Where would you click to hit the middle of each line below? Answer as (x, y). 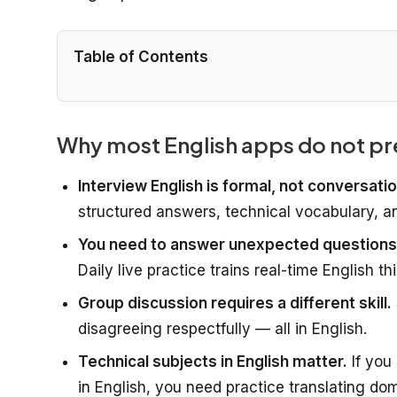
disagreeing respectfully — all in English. (222, 328)
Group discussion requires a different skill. (235, 303)
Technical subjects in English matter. (213, 361)
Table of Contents (141, 56)
